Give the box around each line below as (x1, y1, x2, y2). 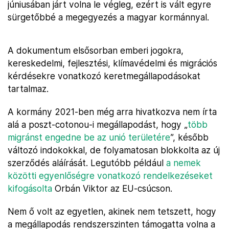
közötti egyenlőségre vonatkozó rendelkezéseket (8, 170, 213, 181)
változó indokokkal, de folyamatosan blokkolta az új (8, 145, 220, 155)
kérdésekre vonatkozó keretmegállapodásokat (8, 71, 200, 81)
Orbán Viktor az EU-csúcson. (52, 183, 172, 194)
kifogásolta (8, 183, 52, 194)
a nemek (166, 157, 201, 168)
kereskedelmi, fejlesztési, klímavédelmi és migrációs (8, 58, 217, 68)
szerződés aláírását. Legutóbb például (8, 157, 166, 168)
